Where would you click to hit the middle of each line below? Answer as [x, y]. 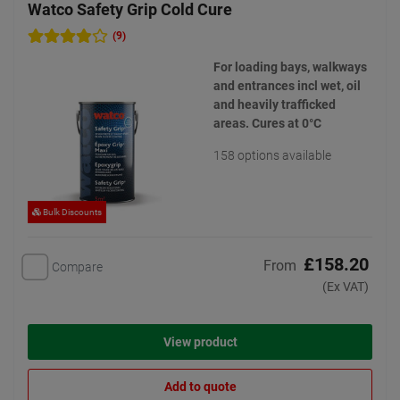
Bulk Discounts [71, 212]
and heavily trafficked [275, 104]
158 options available [272, 155]
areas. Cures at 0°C [267, 123]
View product [200, 342]
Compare [77, 267]
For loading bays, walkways [290, 67]
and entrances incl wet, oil [287, 86]
